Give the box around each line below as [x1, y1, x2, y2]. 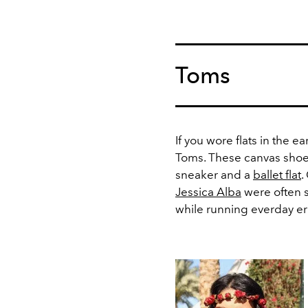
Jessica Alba [175, 185, 241, 199]
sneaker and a [175, 168, 253, 181]
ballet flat [253, 168, 301, 181]
